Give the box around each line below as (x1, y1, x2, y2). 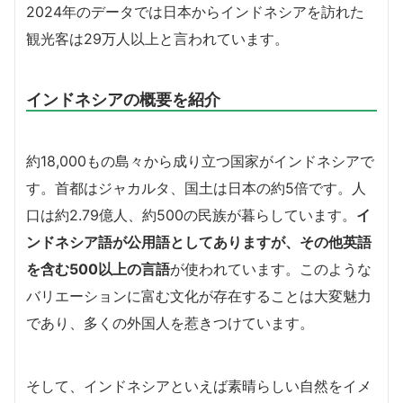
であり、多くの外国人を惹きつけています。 (26, 314, 314, 333)
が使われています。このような (170, 260, 372, 279)
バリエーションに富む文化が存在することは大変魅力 (26, 287, 372, 306)
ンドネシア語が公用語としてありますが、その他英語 (26, 233, 372, 252)
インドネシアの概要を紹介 (26, 89, 220, 110)
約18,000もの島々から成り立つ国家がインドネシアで (26, 152, 374, 171)
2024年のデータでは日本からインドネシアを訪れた (26, 3, 364, 22)
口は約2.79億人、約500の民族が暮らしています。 (26, 206, 356, 225)
